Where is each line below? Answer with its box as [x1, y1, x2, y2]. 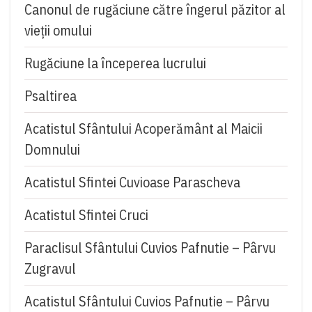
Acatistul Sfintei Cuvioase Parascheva [24, 173, 240, 192]
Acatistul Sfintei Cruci [24, 205, 148, 225]
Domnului [24, 140, 80, 159]
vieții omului [24, 21, 92, 40]
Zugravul [24, 259, 76, 279]
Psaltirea [24, 86, 77, 106]
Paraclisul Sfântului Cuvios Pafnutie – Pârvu [24, 238, 276, 258]
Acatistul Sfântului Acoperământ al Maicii [24, 119, 263, 139]
